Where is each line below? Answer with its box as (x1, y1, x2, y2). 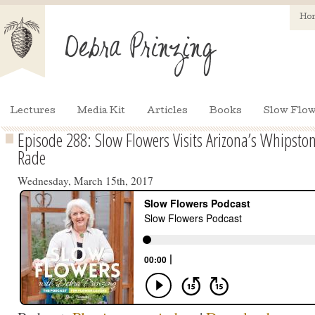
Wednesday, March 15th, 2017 (18, 174, 153, 188)
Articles (147, 107, 188, 116)
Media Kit (77, 107, 125, 116)
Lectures (10, 107, 56, 116)
